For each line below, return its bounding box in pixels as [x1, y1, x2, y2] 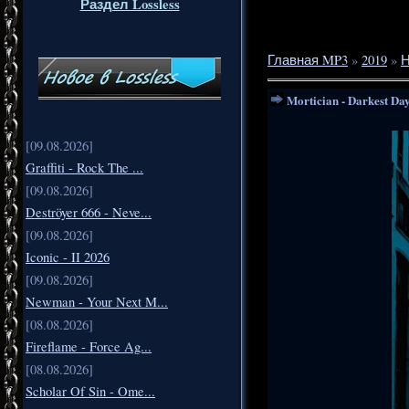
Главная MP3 [267, 50, 348, 68]
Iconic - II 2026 [26, 247, 110, 266]
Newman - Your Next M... [26, 292, 168, 310]
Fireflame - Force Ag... [26, 337, 152, 355]
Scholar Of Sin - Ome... [26, 382, 155, 400]
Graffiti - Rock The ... [26, 158, 143, 176]
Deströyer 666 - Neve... [26, 203, 152, 221]
